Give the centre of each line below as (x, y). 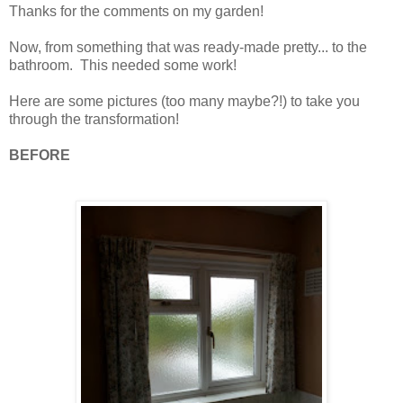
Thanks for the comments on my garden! (136, 11)
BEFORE (40, 155)
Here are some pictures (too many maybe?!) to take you (184, 101)
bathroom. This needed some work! (123, 65)
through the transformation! (94, 119)
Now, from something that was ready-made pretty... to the (188, 47)
